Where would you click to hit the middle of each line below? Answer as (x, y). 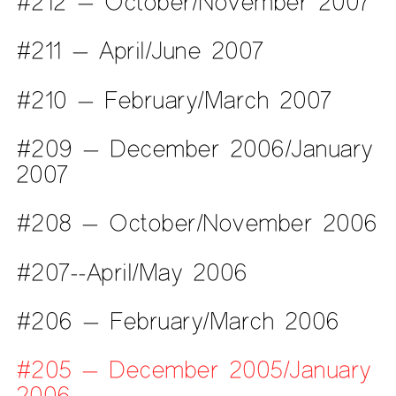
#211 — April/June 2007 (139, 50)
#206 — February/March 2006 (177, 321)
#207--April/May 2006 (131, 271)
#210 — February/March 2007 (173, 99)
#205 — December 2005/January (193, 369)
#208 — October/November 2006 (196, 223)
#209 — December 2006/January (194, 148)
